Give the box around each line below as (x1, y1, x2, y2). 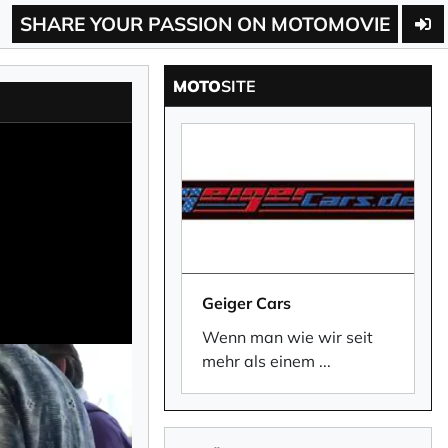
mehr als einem (201, 351, 315, 371)
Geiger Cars (201, 293, 291, 313)
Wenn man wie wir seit (201, 327, 373, 347)
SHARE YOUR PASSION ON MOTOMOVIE (20, 12, 390, 36)
